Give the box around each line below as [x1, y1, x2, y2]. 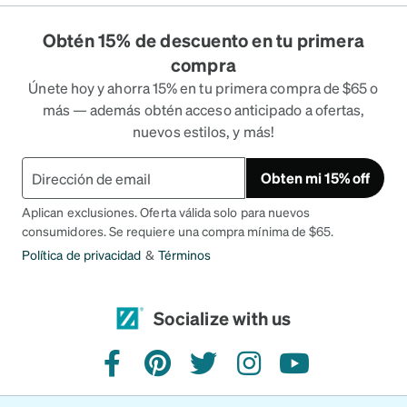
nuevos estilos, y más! [133, 122, 274, 141]
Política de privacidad [22, 246, 142, 263]
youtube [293, 362, 349, 382]
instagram [247, 362, 315, 382]
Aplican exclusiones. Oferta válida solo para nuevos [22, 203, 311, 220]
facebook [111, 362, 175, 382]
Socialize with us [154, 305, 292, 330]
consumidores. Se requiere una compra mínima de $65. [22, 223, 334, 239]
